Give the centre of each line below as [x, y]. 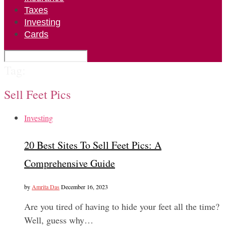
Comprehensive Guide [70, 163]
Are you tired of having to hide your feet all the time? [122, 206]
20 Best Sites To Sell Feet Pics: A [93, 145]
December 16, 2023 [84, 186]
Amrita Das [46, 186]
